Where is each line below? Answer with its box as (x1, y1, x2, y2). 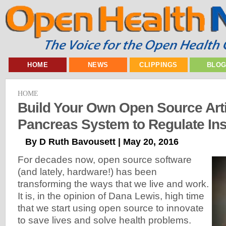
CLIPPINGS (139, 61, 178, 69)
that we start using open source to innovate (18, 202, 204, 213)
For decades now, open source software (18, 154, 192, 165)
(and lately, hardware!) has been (18, 166, 157, 177)
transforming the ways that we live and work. (18, 178, 209, 189)
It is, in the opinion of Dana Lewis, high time (18, 190, 204, 201)
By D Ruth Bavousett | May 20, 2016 (25, 136, 179, 147)
